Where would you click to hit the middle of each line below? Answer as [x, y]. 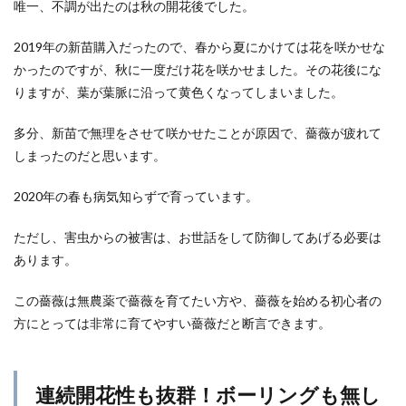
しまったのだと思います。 [90, 155]
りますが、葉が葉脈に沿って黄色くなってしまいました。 [179, 92]
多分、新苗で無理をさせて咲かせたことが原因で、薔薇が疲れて [198, 132]
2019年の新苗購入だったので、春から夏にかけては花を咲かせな [199, 46]
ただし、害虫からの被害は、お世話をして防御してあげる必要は [198, 237]
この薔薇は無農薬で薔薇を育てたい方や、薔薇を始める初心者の [198, 300]
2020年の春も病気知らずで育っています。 [136, 196]
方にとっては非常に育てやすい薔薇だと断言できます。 [172, 323]
